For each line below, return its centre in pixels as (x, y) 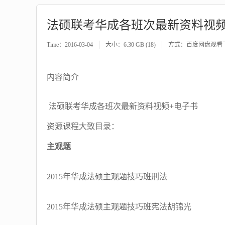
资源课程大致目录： (83, 126)
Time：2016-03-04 (70, 45)
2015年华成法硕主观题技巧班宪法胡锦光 (119, 207)
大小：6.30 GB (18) (131, 45)
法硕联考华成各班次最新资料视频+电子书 (122, 106)
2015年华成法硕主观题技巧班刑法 (107, 177)
